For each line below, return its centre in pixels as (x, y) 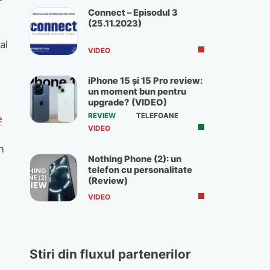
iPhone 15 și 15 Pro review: (145, 81)
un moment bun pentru (137, 92)
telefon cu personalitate (140, 170)
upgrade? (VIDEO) (127, 103)
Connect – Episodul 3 (133, 12)
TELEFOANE (157, 116)
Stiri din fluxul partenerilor (110, 254)
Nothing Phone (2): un (135, 159)
